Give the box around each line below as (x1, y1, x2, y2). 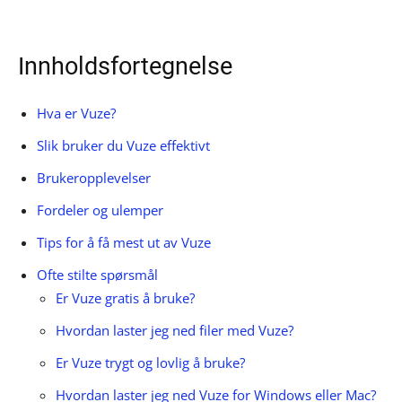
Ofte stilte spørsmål (37, 266, 158, 284)
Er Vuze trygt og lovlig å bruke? (56, 354, 245, 371)
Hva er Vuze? (37, 104, 116, 122)
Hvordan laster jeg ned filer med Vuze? (56, 321, 293, 339)
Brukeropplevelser (37, 169, 151, 187)
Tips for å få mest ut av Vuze (37, 233, 211, 251)
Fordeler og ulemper (37, 201, 163, 219)
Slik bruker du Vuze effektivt (37, 136, 210, 154)
